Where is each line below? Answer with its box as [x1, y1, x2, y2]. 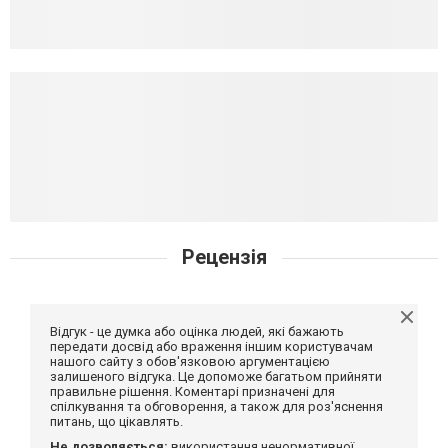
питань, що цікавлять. [50, 413, 183, 429]
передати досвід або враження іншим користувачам [50, 338, 373, 354]
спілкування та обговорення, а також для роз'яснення [50, 398, 383, 414]
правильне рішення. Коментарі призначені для [50, 383, 335, 399]
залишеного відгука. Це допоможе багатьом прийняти [50, 368, 382, 384]
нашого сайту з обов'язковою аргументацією [50, 353, 330, 369]
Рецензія [176, 244, 272, 269]
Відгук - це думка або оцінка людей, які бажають [50, 323, 344, 339]
